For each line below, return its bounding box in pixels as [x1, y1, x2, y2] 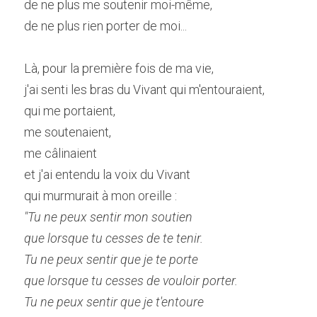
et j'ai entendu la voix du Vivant [24, 167, 190, 182]
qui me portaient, [24, 103, 115, 118]
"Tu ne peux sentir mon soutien [24, 209, 195, 224]
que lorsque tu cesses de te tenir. [24, 231, 206, 246]
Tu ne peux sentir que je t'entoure [24, 294, 207, 309]
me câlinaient [24, 146, 97, 161]
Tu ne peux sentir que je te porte [24, 252, 198, 267]
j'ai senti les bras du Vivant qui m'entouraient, [24, 82, 265, 97]
